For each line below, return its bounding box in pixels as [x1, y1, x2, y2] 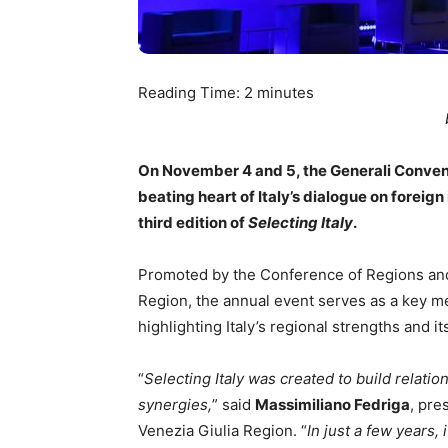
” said [212, 395, 255, 414]
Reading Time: [138, 83, 244, 102]
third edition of [138, 213, 248, 232]
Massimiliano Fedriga [255, 395, 410, 414]
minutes [257, 83, 314, 102]
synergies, [138, 395, 212, 414]
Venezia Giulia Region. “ [138, 421, 307, 440]
